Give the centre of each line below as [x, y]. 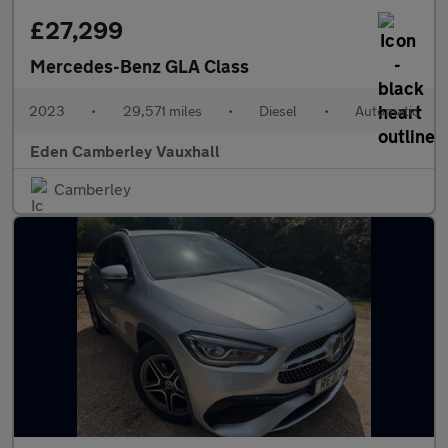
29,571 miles [162, 110]
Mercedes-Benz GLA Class [139, 66]
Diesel [278, 110]
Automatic [386, 110]
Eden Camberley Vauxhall [125, 150]
